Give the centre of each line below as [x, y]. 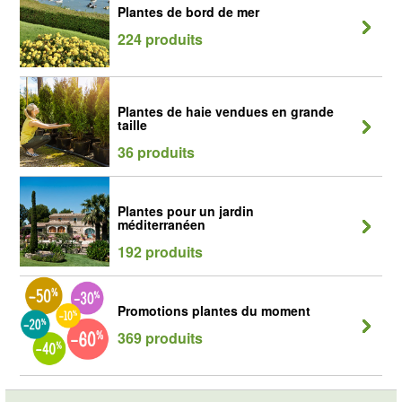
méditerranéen [162, 224]
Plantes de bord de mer [188, 12]
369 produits [160, 338]
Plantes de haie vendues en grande [226, 111]
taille [132, 125]
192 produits [160, 252]
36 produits [156, 152]
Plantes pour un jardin [186, 211]
